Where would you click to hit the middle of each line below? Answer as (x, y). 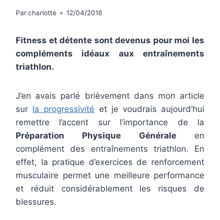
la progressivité (64, 109)
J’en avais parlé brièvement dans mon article (110, 96)
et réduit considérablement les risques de (110, 189)
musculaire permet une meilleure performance (110, 176)
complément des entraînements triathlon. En (110, 149)
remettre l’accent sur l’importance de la (110, 123)
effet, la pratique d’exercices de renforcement (110, 162)
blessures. (36, 202)
